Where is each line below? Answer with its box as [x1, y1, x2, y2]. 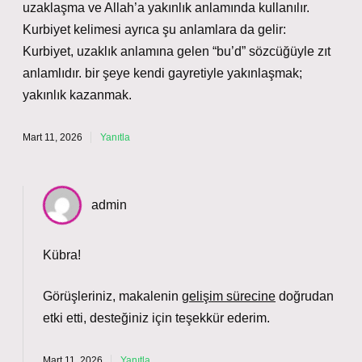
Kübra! [43, 248, 81, 262]
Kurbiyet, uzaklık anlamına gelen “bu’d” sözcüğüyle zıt [23, 44, 330, 58]
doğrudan [276, 289, 334, 303]
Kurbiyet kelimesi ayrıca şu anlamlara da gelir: [23, 23, 286, 36]
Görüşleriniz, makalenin [43, 289, 182, 303]
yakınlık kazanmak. [23, 88, 132, 102]
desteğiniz [90, 311, 149, 325]
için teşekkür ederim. [149, 311, 270, 325]
